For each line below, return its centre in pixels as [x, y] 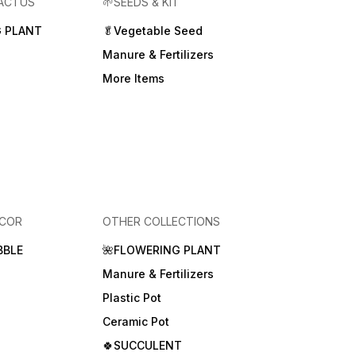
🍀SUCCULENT [142, 345]
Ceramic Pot [135, 321]
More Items [133, 78]
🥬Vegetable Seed [152, 30]
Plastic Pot [132, 297]
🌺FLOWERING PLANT [161, 250]
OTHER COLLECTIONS [161, 221]
